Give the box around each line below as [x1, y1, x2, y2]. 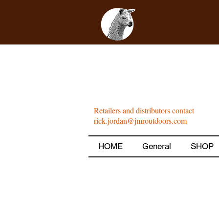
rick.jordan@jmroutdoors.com [94, 115, 187, 126]
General [142, 141, 171, 152]
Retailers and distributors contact [94, 105, 194, 116]
